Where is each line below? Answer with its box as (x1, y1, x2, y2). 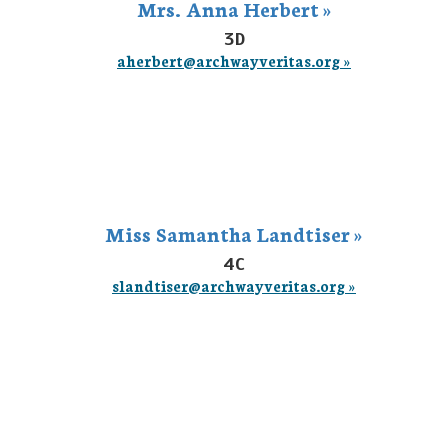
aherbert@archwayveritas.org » (117, 50, 351, 71)
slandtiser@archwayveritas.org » (112, 275, 356, 296)
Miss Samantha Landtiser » (105, 219, 363, 247)
